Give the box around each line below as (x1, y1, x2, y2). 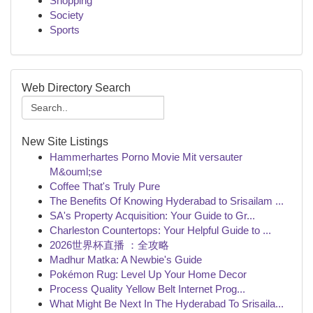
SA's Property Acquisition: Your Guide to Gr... (50, 210, 255, 221)
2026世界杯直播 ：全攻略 (50, 239, 169, 251)
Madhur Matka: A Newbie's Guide (50, 254, 202, 265)
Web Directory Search (22, 82, 131, 94)
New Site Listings (22, 136, 108, 147)
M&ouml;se (50, 166, 102, 177)
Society (50, 9, 84, 21)
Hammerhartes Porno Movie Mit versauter (50, 151, 242, 163)
